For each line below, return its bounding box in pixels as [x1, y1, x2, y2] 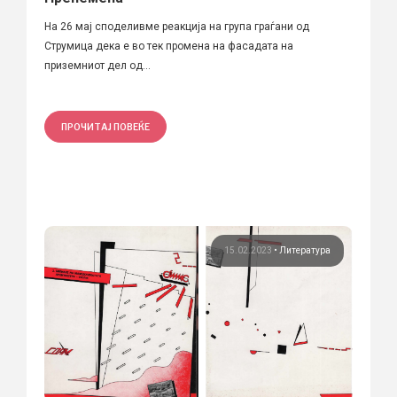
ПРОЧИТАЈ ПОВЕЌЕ [61, 121, 150, 132]
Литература [279, 245, 331, 255]
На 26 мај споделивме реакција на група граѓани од [44, 19, 309, 33]
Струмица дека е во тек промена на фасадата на [44, 39, 293, 52]
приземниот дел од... [44, 58, 151, 72]
